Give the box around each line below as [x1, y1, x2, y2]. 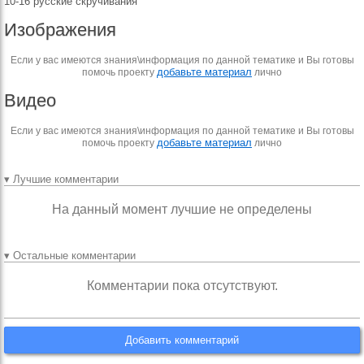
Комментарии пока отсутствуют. [86, 279, 278, 292]
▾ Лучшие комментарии [4, 173, 119, 185]
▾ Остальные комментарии [4, 249, 136, 262]
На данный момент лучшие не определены [52, 202, 312, 216]
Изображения [4, 19, 116, 40]
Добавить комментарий [125, 334, 239, 346]
